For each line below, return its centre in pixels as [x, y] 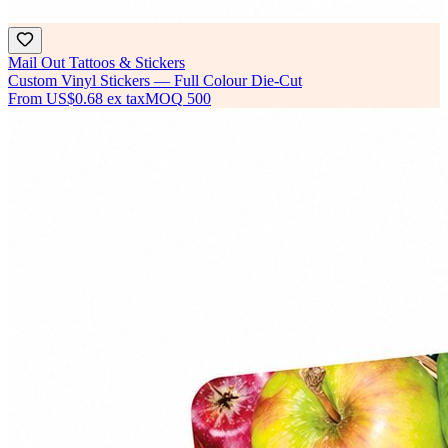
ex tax [126, 99]
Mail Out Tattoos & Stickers [96, 63]
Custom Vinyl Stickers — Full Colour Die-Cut [155, 81]
